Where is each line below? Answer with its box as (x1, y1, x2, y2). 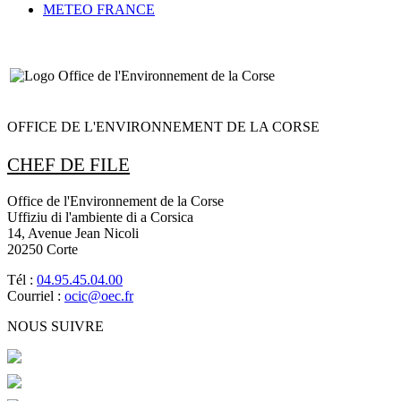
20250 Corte (7, 242, 78, 258)
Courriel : (7, 288, 64, 304)
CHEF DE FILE (7, 153, 130, 175)
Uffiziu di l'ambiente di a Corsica (7, 209, 193, 226)
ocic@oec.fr (64, 288, 133, 304)
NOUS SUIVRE (7, 319, 104, 335)
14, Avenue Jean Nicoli (7, 226, 139, 242)
